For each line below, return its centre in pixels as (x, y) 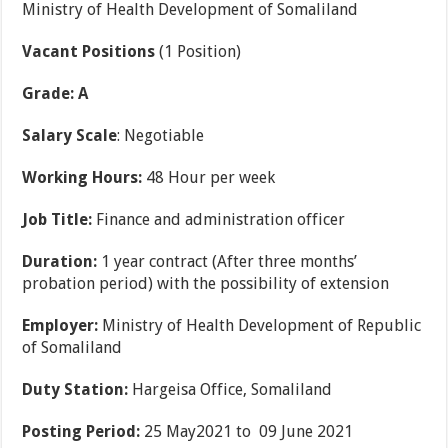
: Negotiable (161, 136)
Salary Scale (70, 136)
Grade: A (55, 94)
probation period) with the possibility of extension (206, 284)
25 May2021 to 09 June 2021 (247, 432)
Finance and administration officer (219, 220)
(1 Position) (198, 52)
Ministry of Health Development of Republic (260, 326)
